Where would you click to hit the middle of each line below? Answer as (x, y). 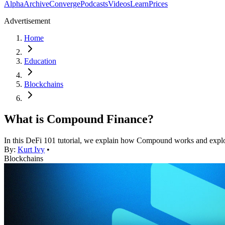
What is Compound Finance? (79, 119)
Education (40, 61)
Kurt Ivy (31, 150)
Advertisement (27, 21)
